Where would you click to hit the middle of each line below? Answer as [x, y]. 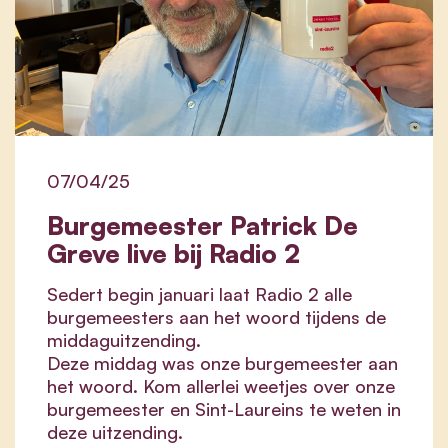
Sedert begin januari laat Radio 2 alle [199, 293]
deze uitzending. [115, 431]
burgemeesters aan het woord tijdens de [216, 316]
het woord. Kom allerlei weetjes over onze [221, 385]
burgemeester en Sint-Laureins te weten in [224, 408]
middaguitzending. [124, 339]
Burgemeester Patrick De [202, 224]
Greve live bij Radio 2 [173, 252]
